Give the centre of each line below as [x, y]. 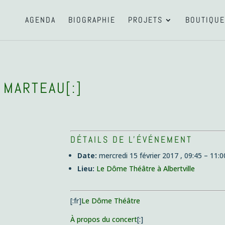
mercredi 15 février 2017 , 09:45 [151, 156]
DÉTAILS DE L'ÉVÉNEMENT [132, 140]
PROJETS [145, 20]
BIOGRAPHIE [92, 20]
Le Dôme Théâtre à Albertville [146, 169]
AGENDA [40, 20]
